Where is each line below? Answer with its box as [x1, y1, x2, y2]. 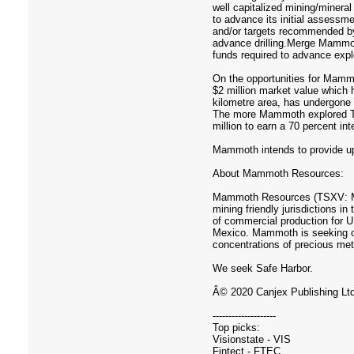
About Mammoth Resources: [213, 168, 344, 179]
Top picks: [213, 322, 260, 333]
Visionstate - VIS [213, 333, 291, 345]
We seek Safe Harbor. [213, 262, 313, 274]
